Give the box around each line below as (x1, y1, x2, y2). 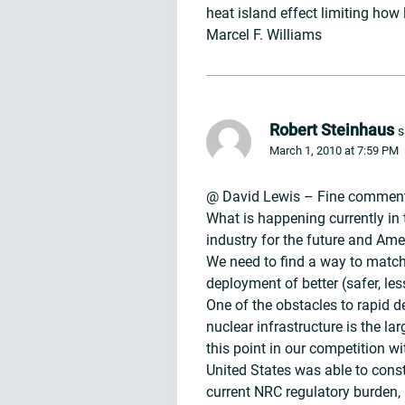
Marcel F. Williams (206, 25, 322, 43)
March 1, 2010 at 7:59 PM (269, 143, 399, 157)
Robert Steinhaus (269, 119, 394, 139)
